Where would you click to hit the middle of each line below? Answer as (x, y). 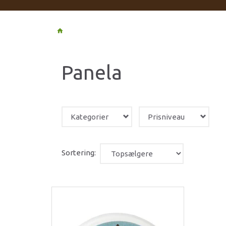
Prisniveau (166, 117)
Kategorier (90, 117)
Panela (92, 72)
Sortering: (79, 153)
